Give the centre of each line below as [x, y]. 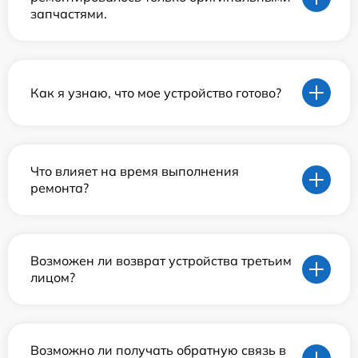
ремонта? [60, 188]
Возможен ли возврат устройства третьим [161, 261]
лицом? [53, 278]
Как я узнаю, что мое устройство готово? [156, 92]
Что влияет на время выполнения [135, 171]
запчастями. [69, 14]
